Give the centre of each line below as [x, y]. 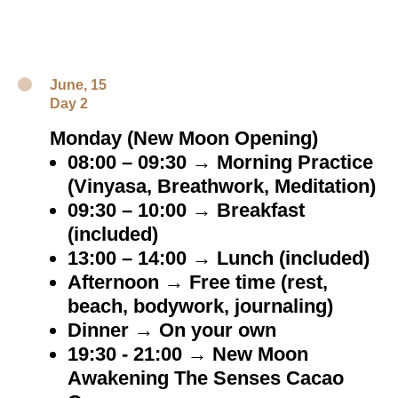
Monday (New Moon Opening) [184, 138]
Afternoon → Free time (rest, [198, 282]
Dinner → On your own [172, 330]
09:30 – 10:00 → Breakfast [186, 210]
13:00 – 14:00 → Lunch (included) [219, 258]
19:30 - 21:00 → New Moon [188, 354]
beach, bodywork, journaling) [200, 306]
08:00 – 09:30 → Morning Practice [220, 162]
